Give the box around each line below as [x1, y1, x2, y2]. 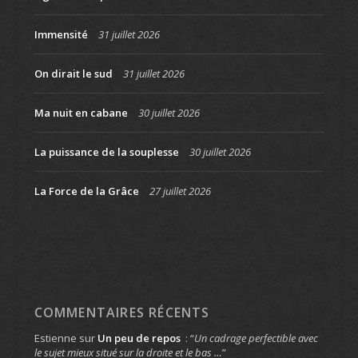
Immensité [34, 26, 88, 42]
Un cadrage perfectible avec [193, 330, 318, 345]
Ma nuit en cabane [34, 105, 128, 120]
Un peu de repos [97, 330, 181, 345]
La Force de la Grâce [34, 183, 139, 198]
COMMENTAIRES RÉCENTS [34, 303, 210, 321]
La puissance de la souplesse [34, 144, 179, 159]
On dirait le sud [34, 66, 113, 81]
